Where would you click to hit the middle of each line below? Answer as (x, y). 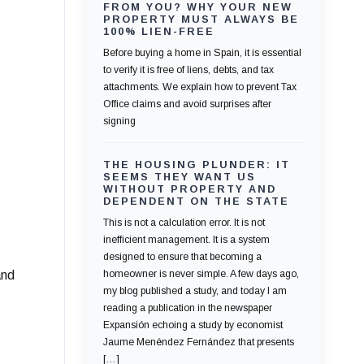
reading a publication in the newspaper (187, 308)
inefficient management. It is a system (186, 240)
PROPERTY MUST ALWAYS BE (201, 20)
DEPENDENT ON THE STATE (196, 202)
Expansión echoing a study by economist (193, 325)
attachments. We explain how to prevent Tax (199, 87)
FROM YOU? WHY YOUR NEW (197, 8)
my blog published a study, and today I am (195, 291)
